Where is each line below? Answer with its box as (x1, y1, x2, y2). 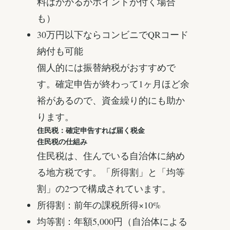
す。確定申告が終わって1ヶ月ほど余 (37, 78, 189, 90)
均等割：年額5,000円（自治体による (37, 215, 187, 228)
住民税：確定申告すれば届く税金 (37, 126, 145, 135)
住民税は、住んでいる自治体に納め (37, 149, 185, 162)
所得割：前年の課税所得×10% (37, 199, 161, 212)
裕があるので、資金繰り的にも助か (37, 94, 185, 107)
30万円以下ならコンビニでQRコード (37, 28, 188, 41)
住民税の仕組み (37, 138, 87, 146)
